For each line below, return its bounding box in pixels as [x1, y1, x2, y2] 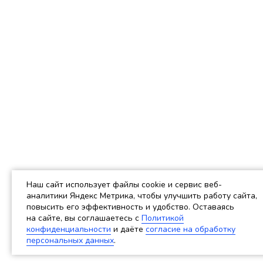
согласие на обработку [146, 224, 235, 235]
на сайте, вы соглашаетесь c [26, 213, 141, 224]
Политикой [141, 213, 184, 224]
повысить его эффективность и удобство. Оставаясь [26, 201, 234, 213]
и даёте [111, 224, 146, 235]
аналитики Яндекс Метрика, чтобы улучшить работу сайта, [26, 190, 257, 201]
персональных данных [26, 235, 114, 246]
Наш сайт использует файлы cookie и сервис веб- [26, 179, 222, 190]
